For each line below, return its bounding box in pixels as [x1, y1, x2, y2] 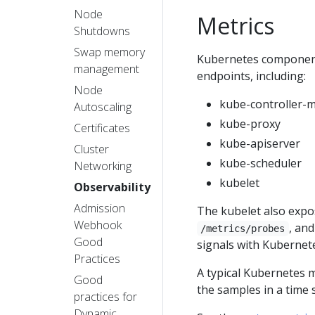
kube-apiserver [219, 135, 300, 151]
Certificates [74, 120, 130, 136]
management [74, 60, 139, 77]
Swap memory [74, 44, 145, 60]
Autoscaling [74, 98, 131, 115]
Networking [74, 157, 131, 174]
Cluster [74, 141, 109, 157]
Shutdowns [74, 22, 130, 39]
